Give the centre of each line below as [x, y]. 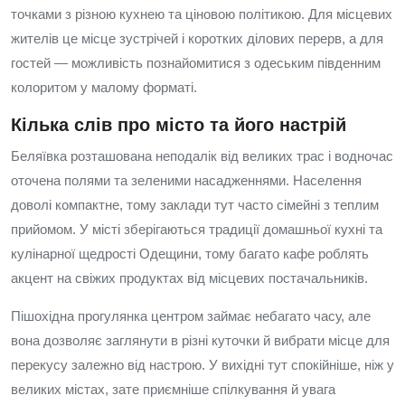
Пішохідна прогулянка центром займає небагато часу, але [191, 316]
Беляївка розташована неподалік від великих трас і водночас [202, 156]
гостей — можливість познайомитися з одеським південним [196, 63]
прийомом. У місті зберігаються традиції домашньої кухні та [197, 229]
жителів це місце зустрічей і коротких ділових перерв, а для [197, 38]
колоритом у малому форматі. [104, 87]
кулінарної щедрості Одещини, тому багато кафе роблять [190, 254]
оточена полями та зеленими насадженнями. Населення [186, 180]
